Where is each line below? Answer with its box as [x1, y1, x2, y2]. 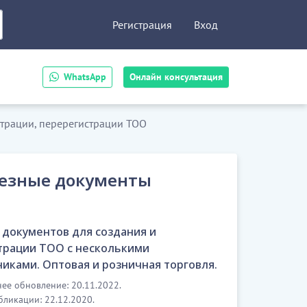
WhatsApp [64, 70, 106, 83]
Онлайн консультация [130, 70, 223, 83]
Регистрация [112, 18, 172, 32]
